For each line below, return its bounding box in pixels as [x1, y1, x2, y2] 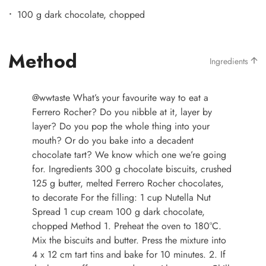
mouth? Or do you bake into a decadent [32, 133, 194, 147]
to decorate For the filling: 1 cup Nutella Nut [32, 190, 211, 204]
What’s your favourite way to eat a [70, 90, 208, 104]
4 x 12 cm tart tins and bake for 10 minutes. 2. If [32, 247, 226, 261]
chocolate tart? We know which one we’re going [32, 147, 226, 161]
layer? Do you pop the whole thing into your [32, 119, 210, 133]
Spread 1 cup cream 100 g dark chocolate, [32, 204, 205, 218]
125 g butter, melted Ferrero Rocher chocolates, [32, 176, 224, 190]
